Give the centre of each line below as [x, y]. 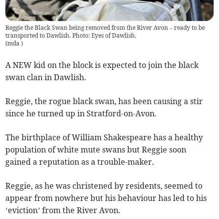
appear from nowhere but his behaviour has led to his [106, 198]
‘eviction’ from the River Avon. [63, 210]
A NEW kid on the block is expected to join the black [102, 65]
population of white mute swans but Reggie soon [96, 150]
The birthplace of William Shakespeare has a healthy [104, 138]
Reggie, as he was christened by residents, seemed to [104, 186]
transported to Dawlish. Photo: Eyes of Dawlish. [71, 36]
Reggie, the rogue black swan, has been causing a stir [104, 101]
